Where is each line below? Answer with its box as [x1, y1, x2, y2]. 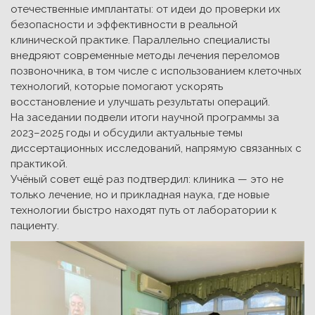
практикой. [11, 157, 67, 170]
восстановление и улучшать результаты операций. [11, 96, 270, 108]
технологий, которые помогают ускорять [11, 80, 223, 93]
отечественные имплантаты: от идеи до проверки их [11, 3, 281, 15]
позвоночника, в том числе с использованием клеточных [11, 65, 302, 77]
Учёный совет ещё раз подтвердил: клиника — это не [11, 173, 283, 186]
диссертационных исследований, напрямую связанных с [11, 142, 302, 155]
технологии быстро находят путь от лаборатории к [11, 204, 277, 217]
